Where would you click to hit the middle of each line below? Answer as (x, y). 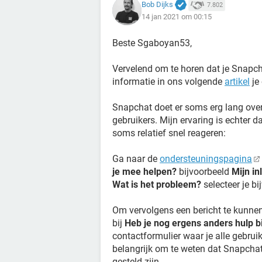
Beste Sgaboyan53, (152, 43)
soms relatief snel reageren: (169, 133)
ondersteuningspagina (206, 159)
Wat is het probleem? (157, 185)
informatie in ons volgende (168, 82)
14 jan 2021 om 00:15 (177, 17)
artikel (237, 82)
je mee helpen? (144, 172)
